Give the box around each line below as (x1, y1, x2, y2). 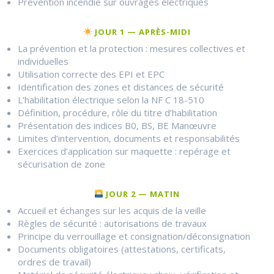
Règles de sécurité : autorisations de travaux (18, 217, 207, 230)
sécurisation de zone (18, 158, 105, 171)
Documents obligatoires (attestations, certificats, (18, 243, 226, 256)
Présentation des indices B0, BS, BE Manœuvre (18, 119, 217, 132)
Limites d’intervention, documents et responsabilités (18, 132, 240, 145)
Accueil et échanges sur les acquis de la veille (18, 204, 206, 217)
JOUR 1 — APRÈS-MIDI (92, 26, 191, 38)
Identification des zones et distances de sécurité (18, 81, 224, 94)
